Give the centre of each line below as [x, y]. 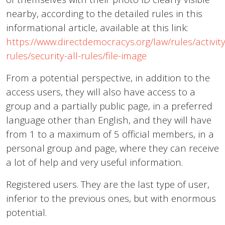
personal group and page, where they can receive [113, 148]
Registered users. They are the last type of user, [108, 184]
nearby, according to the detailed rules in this [104, 14]
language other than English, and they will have [109, 120]
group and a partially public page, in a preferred [109, 106]
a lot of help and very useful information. [94, 162]
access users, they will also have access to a [101, 92]
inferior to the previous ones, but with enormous [111, 198]
